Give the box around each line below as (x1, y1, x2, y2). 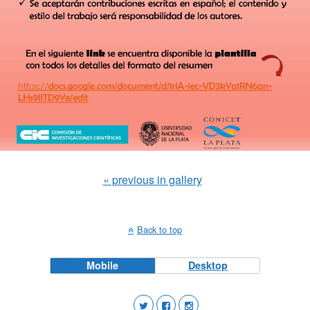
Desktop (188, 258, 228, 273)
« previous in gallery (102, 172, 202, 188)
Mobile (86, 258, 119, 273)
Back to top (137, 223, 182, 237)
